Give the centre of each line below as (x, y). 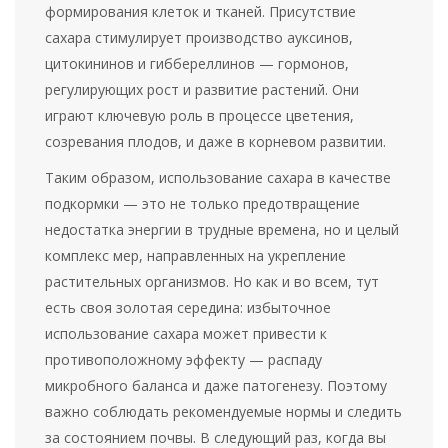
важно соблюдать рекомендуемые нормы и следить (224, 412)
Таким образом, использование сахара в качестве (218, 178)
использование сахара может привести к (186, 334)
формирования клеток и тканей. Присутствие (201, 12)
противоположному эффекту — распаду (184, 360)
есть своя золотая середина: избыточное (188, 308)
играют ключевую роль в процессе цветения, (200, 116)
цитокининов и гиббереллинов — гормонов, (197, 64)
